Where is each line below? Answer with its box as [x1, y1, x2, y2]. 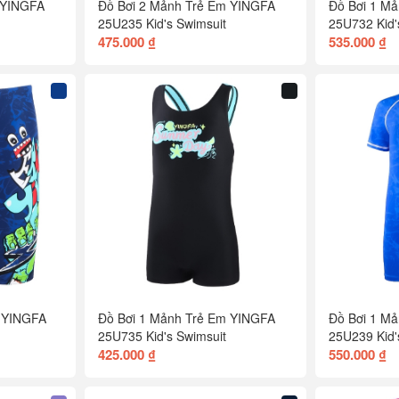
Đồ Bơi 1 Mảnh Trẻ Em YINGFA [97, 308, 275, 327]
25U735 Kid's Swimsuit [97, 326, 226, 345]
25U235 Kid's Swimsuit [97, 13, 226, 32]
